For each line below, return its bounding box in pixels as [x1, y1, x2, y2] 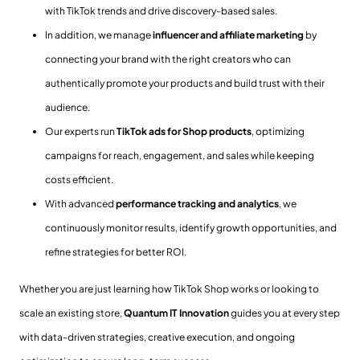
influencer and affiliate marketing [153, 28, 304, 41]
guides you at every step [229, 306, 340, 319]
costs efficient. [45, 173, 115, 186]
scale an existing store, [19, 306, 124, 319]
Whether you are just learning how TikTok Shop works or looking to [19, 282, 319, 295]
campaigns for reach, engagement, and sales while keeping [45, 149, 314, 162]
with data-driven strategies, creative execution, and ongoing [19, 330, 295, 343]
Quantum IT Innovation [124, 306, 229, 319]
